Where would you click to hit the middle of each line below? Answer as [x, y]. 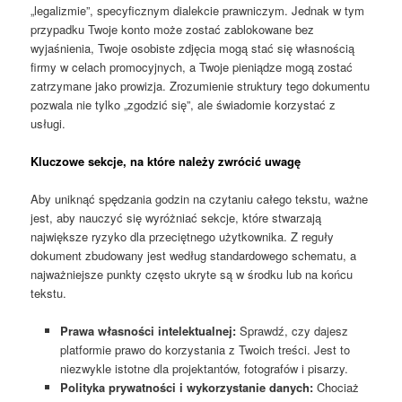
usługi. [48, 123]
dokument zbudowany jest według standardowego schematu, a [194, 255]
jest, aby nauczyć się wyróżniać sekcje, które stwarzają [176, 217]
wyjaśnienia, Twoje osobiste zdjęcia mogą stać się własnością [193, 48]
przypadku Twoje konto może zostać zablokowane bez [173, 29]
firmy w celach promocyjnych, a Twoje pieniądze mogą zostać [192, 66]
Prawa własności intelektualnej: [148, 331]
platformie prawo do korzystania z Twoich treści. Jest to [205, 350]
